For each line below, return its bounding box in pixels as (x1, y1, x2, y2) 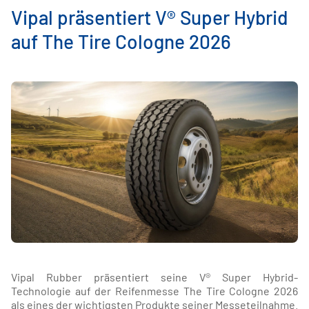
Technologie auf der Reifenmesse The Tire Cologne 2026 (11, 284, 298, 297)
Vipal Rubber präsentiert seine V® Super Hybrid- (11, 270, 298, 283)
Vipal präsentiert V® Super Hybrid (11, 6, 288, 29)
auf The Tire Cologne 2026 (11, 30, 231, 53)
